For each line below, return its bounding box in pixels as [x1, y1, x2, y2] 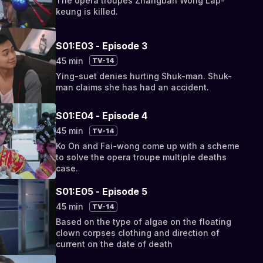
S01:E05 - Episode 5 [56, 186, 148, 198]
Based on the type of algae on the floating [56, 217, 232, 227]
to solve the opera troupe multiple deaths [56, 152, 227, 163]
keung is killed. [56, 6, 119, 16]
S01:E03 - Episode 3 [56, 39, 148, 52]
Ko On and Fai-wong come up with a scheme [56, 141, 240, 151]
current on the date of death [56, 239, 173, 249]
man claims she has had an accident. [56, 82, 210, 92]
